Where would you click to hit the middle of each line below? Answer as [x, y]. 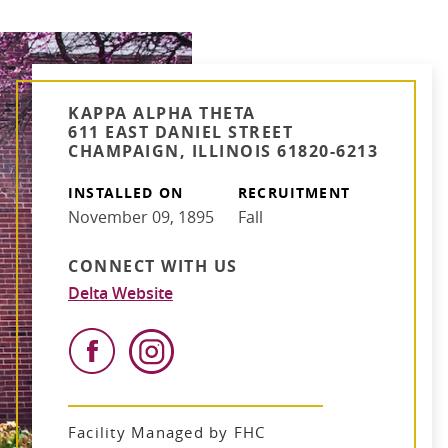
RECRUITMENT [294, 193]
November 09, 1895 [141, 217]
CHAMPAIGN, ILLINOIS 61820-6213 [223, 151]
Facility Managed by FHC [167, 432]
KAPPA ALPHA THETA [162, 113]
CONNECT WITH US [153, 266]
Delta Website [120, 293]
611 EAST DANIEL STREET [180, 132]
